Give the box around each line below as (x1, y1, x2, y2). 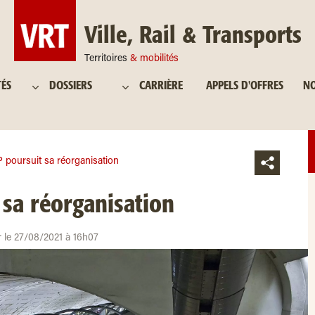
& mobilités (129, 54, 179, 64)
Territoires (84, 54, 130, 64)
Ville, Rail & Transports (84, 25, 302, 48)
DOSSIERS (49, 81, 93, 91)
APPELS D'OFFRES (206, 81, 283, 91)
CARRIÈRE (139, 81, 184, 91)
